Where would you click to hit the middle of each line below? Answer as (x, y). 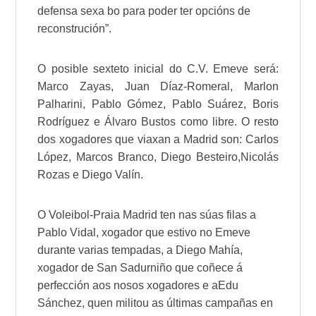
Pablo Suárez (208, 104)
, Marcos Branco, (115, 157)
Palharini (60, 104)
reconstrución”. (75, 28)
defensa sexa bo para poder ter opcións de (144, 11)
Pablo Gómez (127, 104)
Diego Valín (111, 174)
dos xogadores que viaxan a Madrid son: (141, 139)
